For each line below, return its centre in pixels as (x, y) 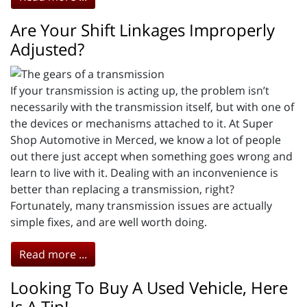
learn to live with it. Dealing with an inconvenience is (144, 172)
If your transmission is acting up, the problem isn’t (140, 90)
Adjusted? (47, 49)
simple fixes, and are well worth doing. (109, 222)
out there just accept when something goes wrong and (151, 156)
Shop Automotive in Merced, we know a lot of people (146, 139)
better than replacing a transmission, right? (122, 189)
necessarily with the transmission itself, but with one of (152, 107)
